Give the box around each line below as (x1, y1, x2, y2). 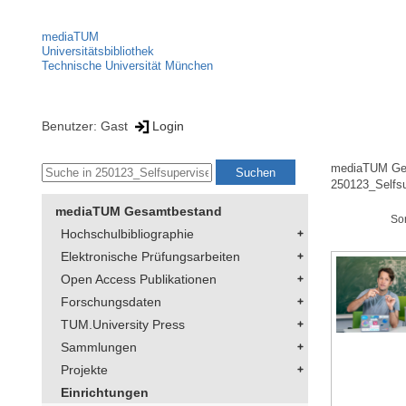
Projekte (61, 362, 108, 378)
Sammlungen (61, 340, 137, 355)
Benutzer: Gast (42, 118, 131, 133)
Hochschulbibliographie (61, 227, 194, 242)
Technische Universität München (42, 59, 213, 72)
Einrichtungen (61, 385, 149, 401)
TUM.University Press (61, 317, 185, 333)
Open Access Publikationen (61, 272, 217, 287)
